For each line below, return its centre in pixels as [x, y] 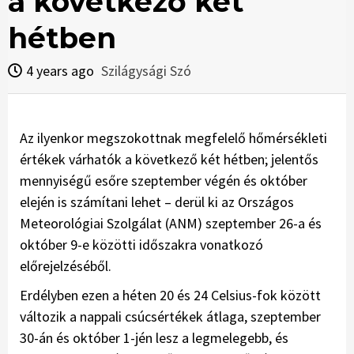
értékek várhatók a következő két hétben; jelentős [169, 160]
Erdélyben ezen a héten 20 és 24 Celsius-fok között [170, 296]
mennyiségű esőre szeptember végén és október [164, 181]
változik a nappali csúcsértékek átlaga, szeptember [170, 317]
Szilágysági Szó [146, 71]
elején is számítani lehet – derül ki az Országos [157, 202]
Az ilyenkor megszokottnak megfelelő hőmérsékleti [173, 138]
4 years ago [62, 71]
